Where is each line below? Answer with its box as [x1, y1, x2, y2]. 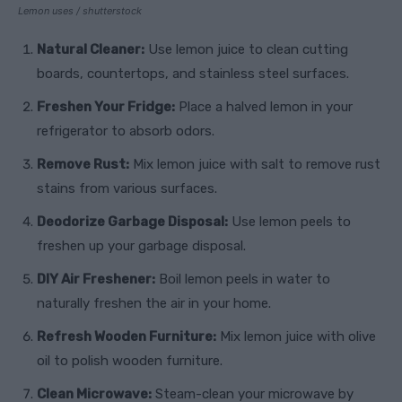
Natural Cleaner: [37, 41, 144, 58]
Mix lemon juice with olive [216, 328, 376, 345]
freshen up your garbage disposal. [37, 238, 246, 255]
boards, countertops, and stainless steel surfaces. [37, 66, 349, 83]
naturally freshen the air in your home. [37, 295, 271, 312]
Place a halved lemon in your [175, 99, 353, 116]
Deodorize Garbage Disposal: [37, 214, 228, 231]
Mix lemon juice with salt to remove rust [129, 156, 380, 173]
